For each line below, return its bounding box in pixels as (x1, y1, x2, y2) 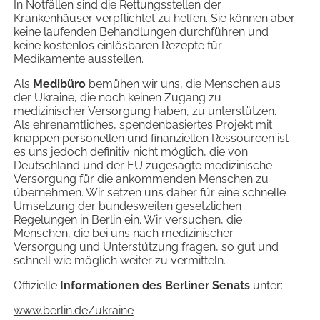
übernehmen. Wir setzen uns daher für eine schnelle (13, 186, 286, 200)
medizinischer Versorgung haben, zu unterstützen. (13, 104, 276, 119)
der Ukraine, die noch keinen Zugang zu (13, 91, 221, 105)
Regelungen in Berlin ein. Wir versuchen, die (13, 213, 242, 227)
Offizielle (13, 279, 60, 293)
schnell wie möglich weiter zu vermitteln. (13, 254, 226, 268)
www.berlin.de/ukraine (13, 304, 134, 318)
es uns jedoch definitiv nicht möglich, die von (13, 145, 248, 159)
